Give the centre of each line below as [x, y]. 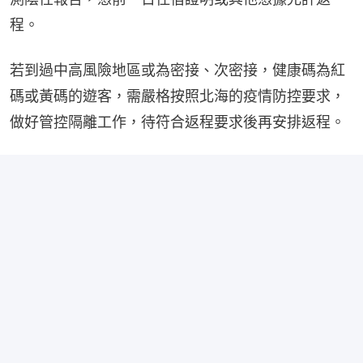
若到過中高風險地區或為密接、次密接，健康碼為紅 [177, 70]
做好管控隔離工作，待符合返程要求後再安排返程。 [177, 122]
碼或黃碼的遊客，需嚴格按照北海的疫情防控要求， [177, 96]
